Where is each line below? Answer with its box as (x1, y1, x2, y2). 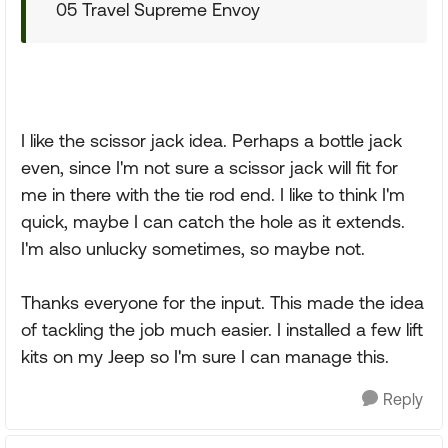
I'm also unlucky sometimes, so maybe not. (21, 238, 365, 259)
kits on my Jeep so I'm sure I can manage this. (21, 346, 389, 367)
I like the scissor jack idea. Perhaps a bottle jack (21, 130, 402, 151)
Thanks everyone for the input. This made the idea (21, 292, 424, 313)
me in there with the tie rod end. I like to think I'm (21, 184, 405, 205)
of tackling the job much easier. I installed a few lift (21, 319, 423, 340)
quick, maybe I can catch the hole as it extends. (21, 211, 405, 232)
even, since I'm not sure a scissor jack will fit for (21, 157, 398, 178)
